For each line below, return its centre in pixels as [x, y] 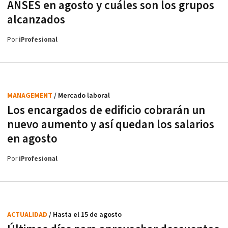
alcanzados [36, 20]
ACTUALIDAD [28, 215]
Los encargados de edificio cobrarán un [106, 111]
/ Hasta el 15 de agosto [85, 215]
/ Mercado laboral [82, 96]
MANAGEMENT [31, 96]
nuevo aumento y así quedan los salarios [111, 125]
